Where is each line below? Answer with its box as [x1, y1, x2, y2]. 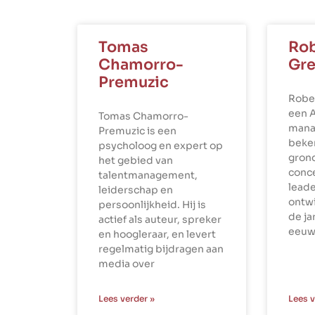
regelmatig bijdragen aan [98, 243, 224, 256]
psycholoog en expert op [98, 139, 223, 153]
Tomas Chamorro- [98, 110, 188, 123]
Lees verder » [98, 293, 155, 304]
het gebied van [98, 154, 173, 167]
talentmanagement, [98, 169, 198, 182]
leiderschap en [98, 184, 173, 197]
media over [98, 257, 155, 271]
